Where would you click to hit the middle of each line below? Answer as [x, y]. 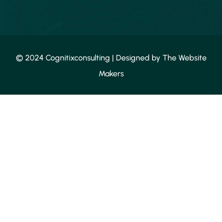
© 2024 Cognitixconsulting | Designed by [89, 57]
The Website [184, 57]
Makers [111, 73]
